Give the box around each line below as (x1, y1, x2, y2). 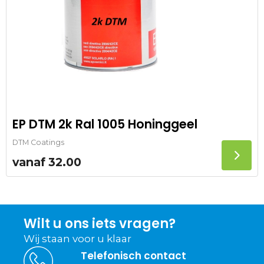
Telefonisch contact (81, 248, 186, 263)
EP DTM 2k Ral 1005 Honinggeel (12, 115, 197, 133)
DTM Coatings (12, 137, 64, 147)
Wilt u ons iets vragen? (24, 214, 176, 233)
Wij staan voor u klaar (24, 232, 131, 245)
